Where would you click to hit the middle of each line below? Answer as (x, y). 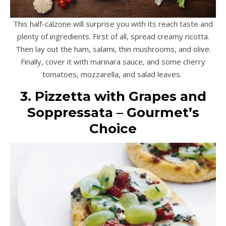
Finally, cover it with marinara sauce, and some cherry (113, 62)
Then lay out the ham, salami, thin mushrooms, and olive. (113, 49)
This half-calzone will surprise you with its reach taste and (113, 24)
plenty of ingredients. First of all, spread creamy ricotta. (113, 37)
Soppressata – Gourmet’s (113, 113)
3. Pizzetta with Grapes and (113, 97)
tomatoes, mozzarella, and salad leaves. (113, 74)
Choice (113, 129)
